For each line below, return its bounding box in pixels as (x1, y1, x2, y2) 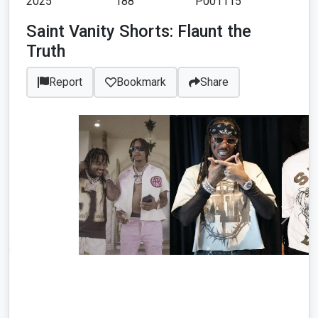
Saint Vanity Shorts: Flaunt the (26, 21, 251, 41)
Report (49, 75, 82, 89)
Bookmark (116, 75, 166, 89)
